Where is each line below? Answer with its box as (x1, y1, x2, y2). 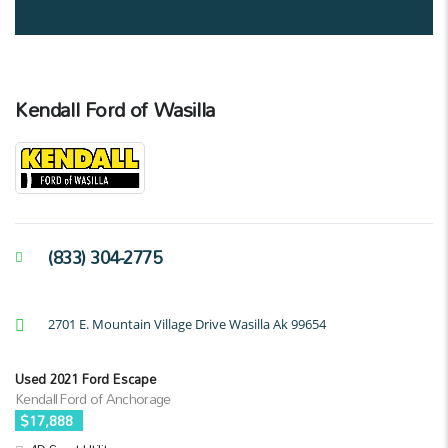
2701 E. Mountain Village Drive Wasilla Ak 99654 (48, 314, 326, 333)
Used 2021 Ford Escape (15, 365, 156, 392)
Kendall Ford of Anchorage (15, 384, 171, 412)
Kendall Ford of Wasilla (15, 89, 215, 130)
